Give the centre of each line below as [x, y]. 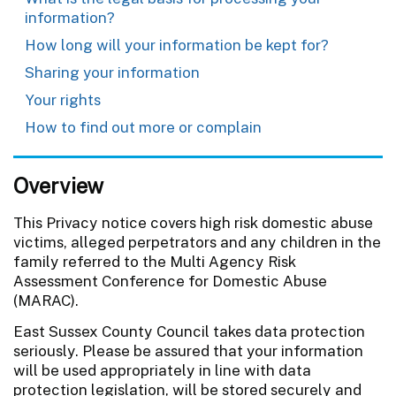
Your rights [63, 99]
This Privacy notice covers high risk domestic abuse [193, 222]
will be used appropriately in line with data [162, 370]
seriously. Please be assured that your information [188, 350]
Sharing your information [112, 72]
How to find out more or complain [143, 127]
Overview [58, 185]
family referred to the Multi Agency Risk [155, 261]
